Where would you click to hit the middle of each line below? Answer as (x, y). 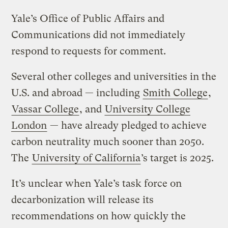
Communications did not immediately (98, 35)
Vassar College (46, 109)
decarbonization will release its (83, 199)
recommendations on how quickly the (99, 216)
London (29, 125)
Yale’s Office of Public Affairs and (88, 18)
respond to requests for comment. (89, 51)
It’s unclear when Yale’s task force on (97, 183)
